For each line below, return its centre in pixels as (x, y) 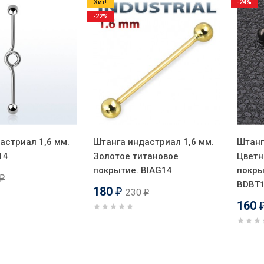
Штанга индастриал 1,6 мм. (153, 142)
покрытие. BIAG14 (132, 170)
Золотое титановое (136, 156)
